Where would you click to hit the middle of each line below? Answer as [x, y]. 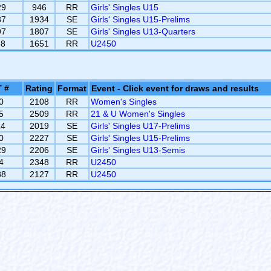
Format [72, 88]
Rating [39, 88]
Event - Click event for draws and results [175, 88]
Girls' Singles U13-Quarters [143, 31]
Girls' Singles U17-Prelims [140, 126]
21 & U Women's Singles [138, 114]
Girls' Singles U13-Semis [138, 150]
